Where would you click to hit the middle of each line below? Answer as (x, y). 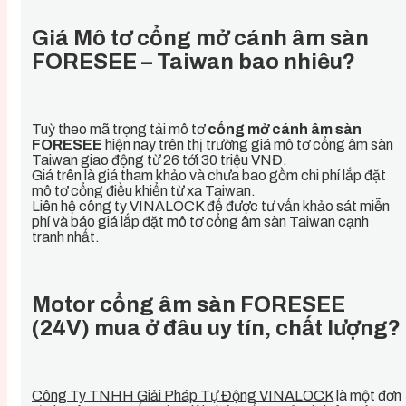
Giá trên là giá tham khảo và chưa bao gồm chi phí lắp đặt (209, 175)
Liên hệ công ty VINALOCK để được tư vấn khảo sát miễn (211, 206)
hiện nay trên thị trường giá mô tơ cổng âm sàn (248, 144)
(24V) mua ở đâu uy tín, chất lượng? (216, 328)
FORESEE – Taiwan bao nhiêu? (193, 61)
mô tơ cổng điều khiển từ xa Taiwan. (144, 190)
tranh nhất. (66, 237)
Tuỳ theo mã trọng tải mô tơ (118, 129)
